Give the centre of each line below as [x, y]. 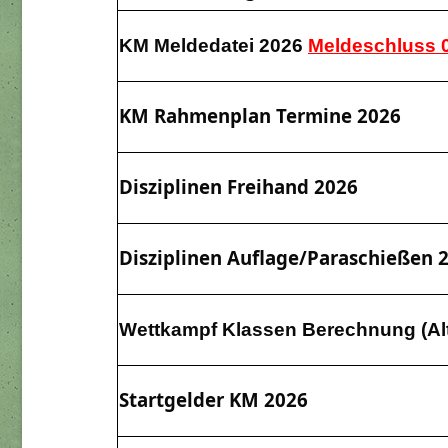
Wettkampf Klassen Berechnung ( [273, 330]
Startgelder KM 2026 [213, 400]
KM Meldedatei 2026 [213, 46]
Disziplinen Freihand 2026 [238, 187]
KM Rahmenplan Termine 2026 [260, 116]
